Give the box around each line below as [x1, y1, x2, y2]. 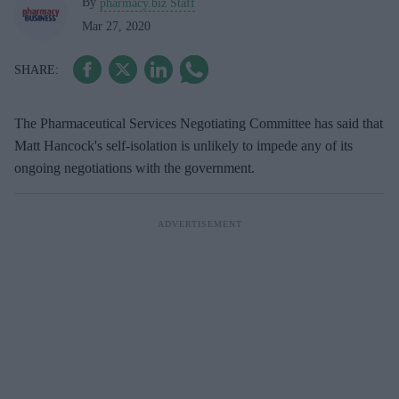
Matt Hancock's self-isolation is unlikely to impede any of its [14, 138, 353, 153]
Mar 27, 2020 [82, 19, 151, 33]
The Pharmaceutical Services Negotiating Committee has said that [14, 116, 383, 131]
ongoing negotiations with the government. [14, 160, 255, 175]
